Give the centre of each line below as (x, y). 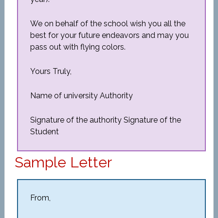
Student (44, 132)
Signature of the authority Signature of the (105, 120)
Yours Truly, (51, 71)
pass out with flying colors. (78, 47)
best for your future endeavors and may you (109, 35)
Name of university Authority (81, 96)
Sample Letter (63, 162)
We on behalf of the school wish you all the (108, 24)
